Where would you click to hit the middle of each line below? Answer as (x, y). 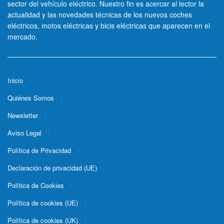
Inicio (15, 80)
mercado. (22, 36)
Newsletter (23, 115)
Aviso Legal (24, 132)
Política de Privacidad (39, 150)
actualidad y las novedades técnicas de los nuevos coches (100, 14)
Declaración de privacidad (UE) (52, 167)
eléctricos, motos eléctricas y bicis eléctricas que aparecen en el (109, 25)
